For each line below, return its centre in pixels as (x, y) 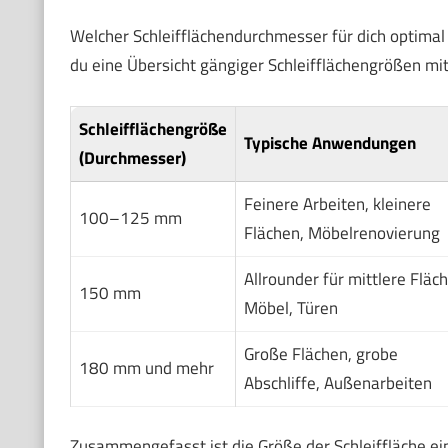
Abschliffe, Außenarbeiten (337, 382)
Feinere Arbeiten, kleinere (337, 203)
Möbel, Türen (290, 307)
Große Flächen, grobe (320, 353)
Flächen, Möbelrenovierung (341, 232)
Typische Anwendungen (329, 142)
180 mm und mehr (146, 367)
